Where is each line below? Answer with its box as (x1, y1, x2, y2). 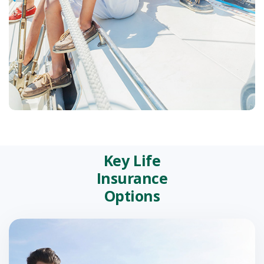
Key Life (103, 150, 161, 171)
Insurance (96, 168, 168, 189)
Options (104, 186, 160, 206)
